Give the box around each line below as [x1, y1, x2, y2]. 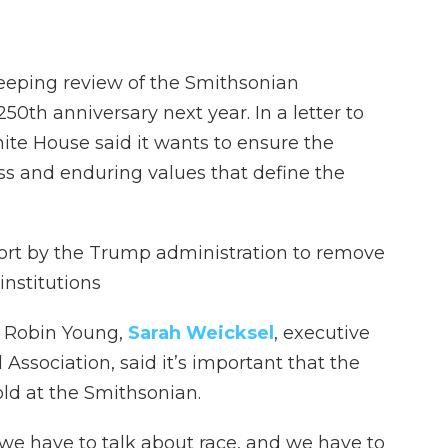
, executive [274, 321, 370, 344]
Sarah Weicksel [128, 321, 274, 344]
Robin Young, [4, 321, 128, 344]
